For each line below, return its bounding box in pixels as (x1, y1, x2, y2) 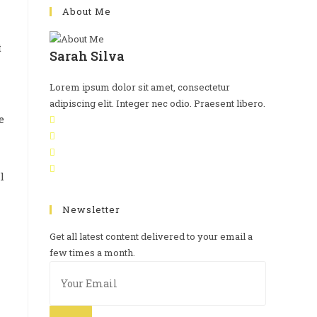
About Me (62, 5, 111, 18)
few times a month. (50, 246, 135, 260)
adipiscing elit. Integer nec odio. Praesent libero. (50, 97, 265, 110)
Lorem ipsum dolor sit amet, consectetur (50, 81, 230, 94)
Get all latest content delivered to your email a (50, 230, 253, 243)
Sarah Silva (50, 47, 125, 65)
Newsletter (62, 203, 120, 217)
